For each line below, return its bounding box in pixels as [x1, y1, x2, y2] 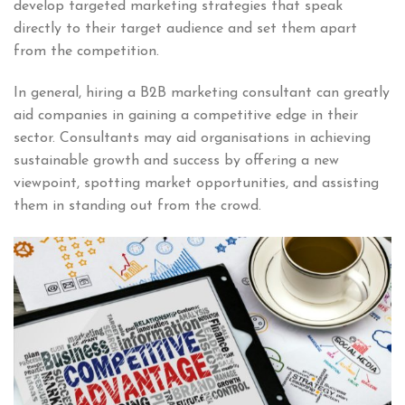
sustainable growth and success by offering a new [14, 153, 339, 168]
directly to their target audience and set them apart [14, 21, 357, 36]
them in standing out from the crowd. [14, 198, 261, 213]
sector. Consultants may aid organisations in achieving [14, 130, 371, 146]
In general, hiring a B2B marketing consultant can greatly [14, 85, 390, 100]
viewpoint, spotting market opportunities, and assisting [14, 175, 379, 191]
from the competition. [14, 43, 159, 59]
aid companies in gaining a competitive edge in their [14, 108, 358, 123]
